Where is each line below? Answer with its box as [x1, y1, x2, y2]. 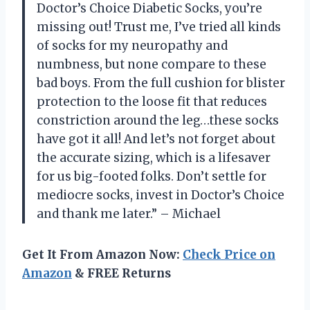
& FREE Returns [72, 265, 171, 281]
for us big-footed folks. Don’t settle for [37, 168, 266, 184]
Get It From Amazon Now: [22, 246, 183, 262]
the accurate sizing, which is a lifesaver [37, 149, 271, 165]
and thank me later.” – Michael [37, 206, 221, 221]
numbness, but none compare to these [37, 56, 266, 72]
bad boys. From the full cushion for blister [37, 75, 285, 91]
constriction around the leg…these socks [37, 112, 279, 128]
